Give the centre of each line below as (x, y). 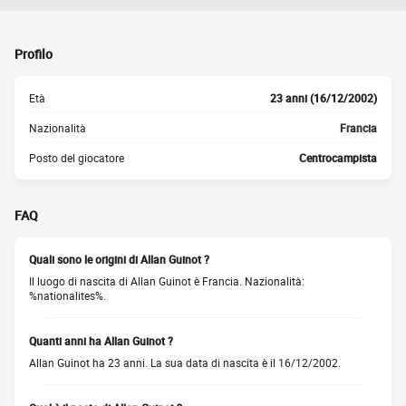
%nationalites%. (68, 295)
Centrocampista (338, 158)
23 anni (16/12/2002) (324, 98)
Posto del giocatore (77, 158)
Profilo (34, 54)
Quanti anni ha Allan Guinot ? (101, 341)
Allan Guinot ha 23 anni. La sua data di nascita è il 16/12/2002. (185, 362)
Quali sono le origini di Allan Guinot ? (119, 259)
